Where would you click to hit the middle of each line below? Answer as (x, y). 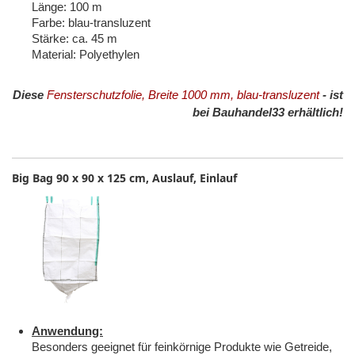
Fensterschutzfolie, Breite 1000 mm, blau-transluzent (183, 95)
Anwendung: (67, 331)
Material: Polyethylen (86, 55)
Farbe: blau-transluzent (91, 23)
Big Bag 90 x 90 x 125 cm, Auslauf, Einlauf (124, 178)
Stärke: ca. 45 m (74, 39)
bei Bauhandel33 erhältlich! (268, 113)
